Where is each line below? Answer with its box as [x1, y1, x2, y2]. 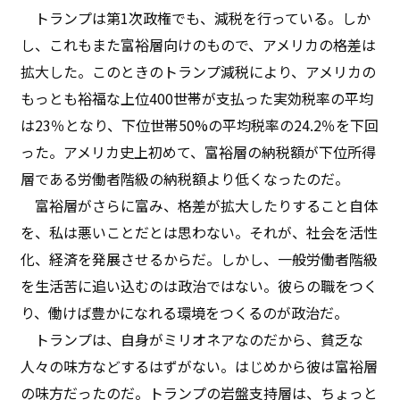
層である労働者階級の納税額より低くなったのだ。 [21, 167, 350, 189]
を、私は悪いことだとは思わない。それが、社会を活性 [21, 221, 379, 243]
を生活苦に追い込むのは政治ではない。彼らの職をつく [21, 274, 379, 296]
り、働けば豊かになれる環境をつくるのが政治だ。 [21, 301, 349, 323]
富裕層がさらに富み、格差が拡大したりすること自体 [21, 194, 379, 216]
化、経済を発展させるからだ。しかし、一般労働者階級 [21, 247, 379, 270]
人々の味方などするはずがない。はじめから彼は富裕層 [21, 354, 379, 377]
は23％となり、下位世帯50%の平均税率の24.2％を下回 [21, 113, 379, 136]
